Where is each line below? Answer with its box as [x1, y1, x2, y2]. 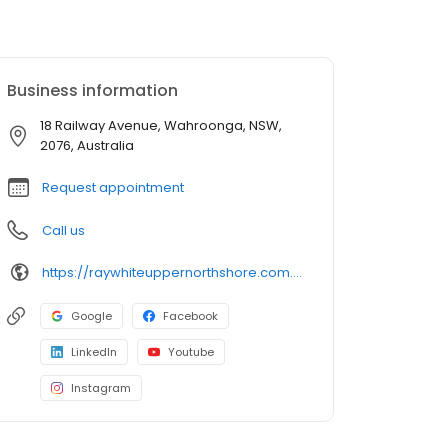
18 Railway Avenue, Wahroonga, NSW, [40, 116, 282, 136]
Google [71, 308, 112, 325]
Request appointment [42, 178, 184, 198]
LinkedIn [71, 344, 117, 361]
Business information [7, 79, 178, 103]
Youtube [168, 344, 214, 361]
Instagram [71, 380, 131, 397]
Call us [42, 221, 85, 241]
